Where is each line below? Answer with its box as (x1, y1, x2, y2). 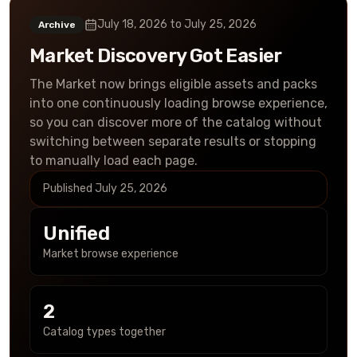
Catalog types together (43, 325, 166, 339)
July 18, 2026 (97, 18, 167, 31)
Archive (38, 19, 76, 30)
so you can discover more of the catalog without (29, 115, 322, 130)
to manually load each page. (29, 153, 198, 168)
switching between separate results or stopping (29, 134, 316, 149)
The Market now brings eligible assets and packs (29, 76, 317, 92)
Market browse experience (43, 247, 178, 261)
